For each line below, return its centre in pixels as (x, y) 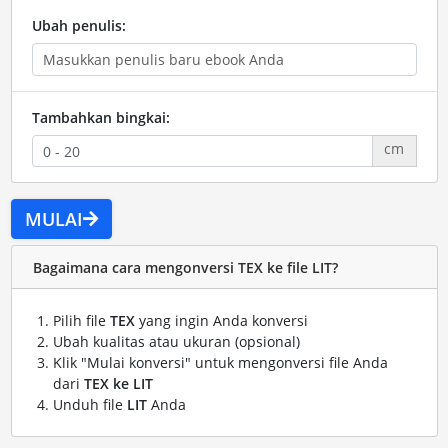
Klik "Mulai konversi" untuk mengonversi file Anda (220, 363)
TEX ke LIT (118, 384)
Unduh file (89, 405)
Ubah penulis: (78, 26)
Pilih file (81, 321)
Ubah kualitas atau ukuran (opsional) (176, 342)
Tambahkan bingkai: (100, 117)
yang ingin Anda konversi (221, 321)
